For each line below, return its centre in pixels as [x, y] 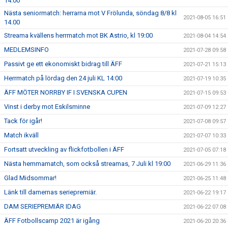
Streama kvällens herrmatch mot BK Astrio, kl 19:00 [78, 36]
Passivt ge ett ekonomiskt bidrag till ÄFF [63, 64]
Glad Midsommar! [30, 178]
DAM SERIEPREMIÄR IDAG [42, 207]
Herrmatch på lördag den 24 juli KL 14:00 [63, 78]
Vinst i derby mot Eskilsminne [47, 107]
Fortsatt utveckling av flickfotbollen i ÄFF [64, 150]
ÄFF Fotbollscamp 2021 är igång [52, 221]
